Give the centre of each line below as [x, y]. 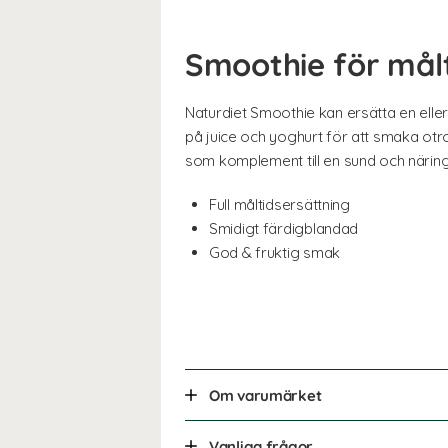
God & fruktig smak [274, 252]
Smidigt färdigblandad [284, 228]
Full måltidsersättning [279, 204]
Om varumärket [265, 395]
